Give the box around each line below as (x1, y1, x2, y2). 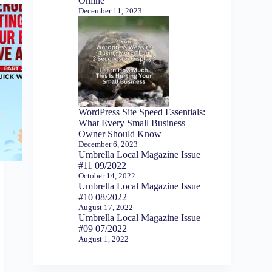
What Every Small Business (78, 117, 186, 128)
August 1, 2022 (78, 234, 129, 243)
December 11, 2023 (78, 5, 143, 15)
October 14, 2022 (78, 171, 136, 180)
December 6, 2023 (78, 139, 138, 149)
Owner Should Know (78, 128, 162, 139)
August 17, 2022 (78, 202, 134, 212)
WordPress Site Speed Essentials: (78, 106, 206, 117)
